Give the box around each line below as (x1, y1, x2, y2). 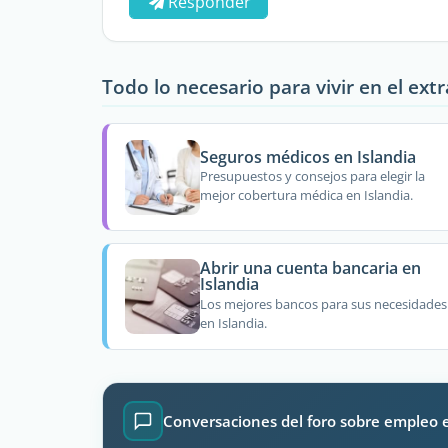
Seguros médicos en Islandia (199, 145, 416, 168)
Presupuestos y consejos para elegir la (199, 167, 425, 186)
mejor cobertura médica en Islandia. (199, 186, 413, 205)
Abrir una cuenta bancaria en (199, 257, 421, 280)
